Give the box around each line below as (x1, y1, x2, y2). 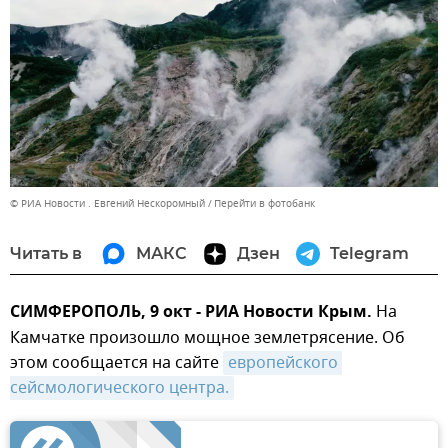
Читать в (10, 243, 82, 263)
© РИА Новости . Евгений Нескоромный (10, 195, 205, 211)
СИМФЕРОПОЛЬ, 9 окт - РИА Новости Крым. (10, 299, 372, 326)
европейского (228, 350, 338, 375)
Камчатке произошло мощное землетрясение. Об (10, 325, 405, 350)
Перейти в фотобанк (214, 195, 315, 211)
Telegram (330, 243, 409, 263)
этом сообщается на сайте (10, 350, 223, 375)
